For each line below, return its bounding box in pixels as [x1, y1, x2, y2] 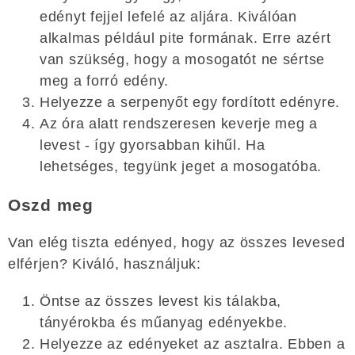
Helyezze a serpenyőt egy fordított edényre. [40, 94, 340, 110]
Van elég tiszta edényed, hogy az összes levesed [8, 234, 345, 250]
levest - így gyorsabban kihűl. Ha [40, 136, 265, 153]
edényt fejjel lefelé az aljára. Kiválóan [40, 8, 297, 25]
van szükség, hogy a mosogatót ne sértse [40, 51, 326, 67]
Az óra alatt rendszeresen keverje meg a [40, 115, 319, 132]
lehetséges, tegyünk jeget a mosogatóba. [40, 158, 323, 174]
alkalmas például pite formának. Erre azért [40, 29, 331, 46]
